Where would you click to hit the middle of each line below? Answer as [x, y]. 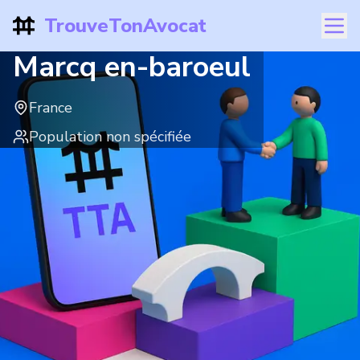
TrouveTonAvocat [125, 26]
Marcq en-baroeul [132, 67]
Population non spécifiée [110, 137]
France [51, 108]
